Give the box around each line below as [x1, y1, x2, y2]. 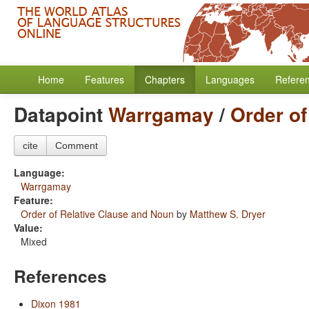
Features [85, 72, 124, 86]
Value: [14, 221, 43, 235]
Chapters [145, 72, 185, 86]
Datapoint [14, 100, 108, 128]
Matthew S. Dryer [190, 207, 266, 221]
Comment [55, 140, 98, 151]
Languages [206, 72, 255, 86]
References [14, 263, 107, 288]
